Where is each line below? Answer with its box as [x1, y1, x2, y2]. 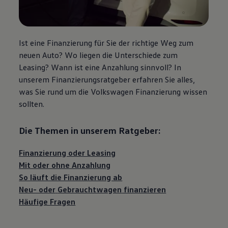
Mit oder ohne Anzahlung [19, 160, 111, 170]
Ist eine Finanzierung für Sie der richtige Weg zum [19, 38, 194, 48]
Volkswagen [91, 87, 134, 97]
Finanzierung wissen [133, 87, 208, 97]
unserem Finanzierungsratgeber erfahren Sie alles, [19, 74, 195, 85]
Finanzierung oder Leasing [19, 148, 116, 158]
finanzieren [122, 184, 166, 195]
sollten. [19, 99, 45, 109]
